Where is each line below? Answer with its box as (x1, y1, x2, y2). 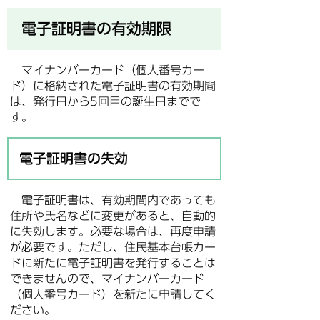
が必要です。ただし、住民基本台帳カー (10, 241, 216, 253)
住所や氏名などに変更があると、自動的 (10, 210, 216, 221)
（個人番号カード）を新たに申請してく (10, 289, 216, 300)
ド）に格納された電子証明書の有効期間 (10, 80, 216, 91)
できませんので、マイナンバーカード (10, 273, 204, 284)
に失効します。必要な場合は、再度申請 (10, 226, 216, 237)
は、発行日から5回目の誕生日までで (10, 96, 201, 107)
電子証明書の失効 (19, 151, 128, 165)
